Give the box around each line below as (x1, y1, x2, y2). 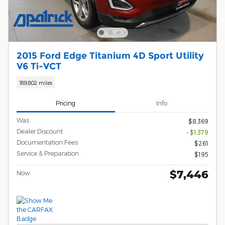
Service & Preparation (17, 150, 79, 157)
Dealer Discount (17, 128, 63, 135)
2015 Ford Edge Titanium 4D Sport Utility (17, 50, 204, 61)
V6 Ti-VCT (17, 61, 61, 72)
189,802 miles (19, 79, 53, 86)
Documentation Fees (17, 139, 78, 146)
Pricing (56, 99, 76, 106)
